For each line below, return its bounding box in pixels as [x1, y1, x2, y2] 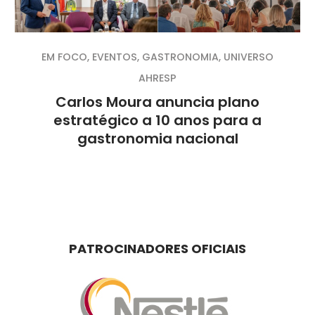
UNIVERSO [224, 49, 274, 64]
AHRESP [139, 70, 176, 85]
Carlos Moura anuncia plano [56, 91, 259, 112]
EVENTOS [92, 49, 137, 64]
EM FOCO [41, 49, 87, 64]
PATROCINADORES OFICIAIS [68, 239, 246, 257]
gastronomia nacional [77, 128, 238, 148]
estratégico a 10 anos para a [53, 110, 262, 130]
